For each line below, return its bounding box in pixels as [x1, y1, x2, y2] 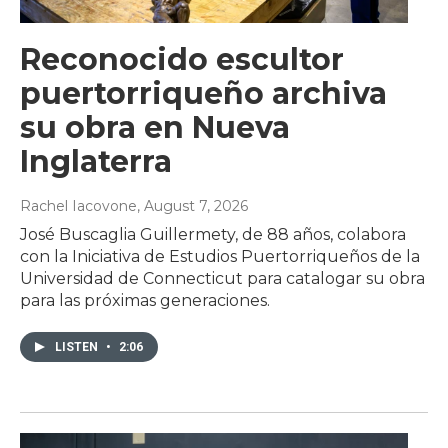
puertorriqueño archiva [20, 74, 387, 112]
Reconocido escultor [20, 40, 344, 78]
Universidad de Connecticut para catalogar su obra [20, 268, 425, 288]
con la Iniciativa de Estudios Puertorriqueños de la [20, 246, 420, 266]
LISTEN [55, 339, 101, 354]
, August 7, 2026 [137, 196, 248, 215]
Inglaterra [20, 142, 172, 180]
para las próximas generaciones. [20, 290, 270, 310]
